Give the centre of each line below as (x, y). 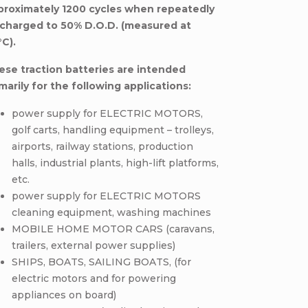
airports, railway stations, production (103, 146)
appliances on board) (64, 295)
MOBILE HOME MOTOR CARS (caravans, (113, 229)
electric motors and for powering (94, 278)
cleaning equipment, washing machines (112, 212)
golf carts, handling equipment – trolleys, (113, 130)
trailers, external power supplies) (94, 245)
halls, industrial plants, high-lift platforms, (115, 163)
